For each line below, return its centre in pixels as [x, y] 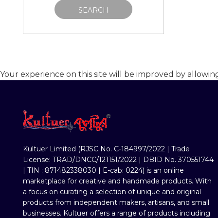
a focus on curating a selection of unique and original [112, 191]
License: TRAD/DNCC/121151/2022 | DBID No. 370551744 [118, 159]
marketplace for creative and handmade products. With [117, 181]
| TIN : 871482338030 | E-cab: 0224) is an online [103, 170]
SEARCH [93, 10]
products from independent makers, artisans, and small [116, 202]
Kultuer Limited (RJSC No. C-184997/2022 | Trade [106, 149]
